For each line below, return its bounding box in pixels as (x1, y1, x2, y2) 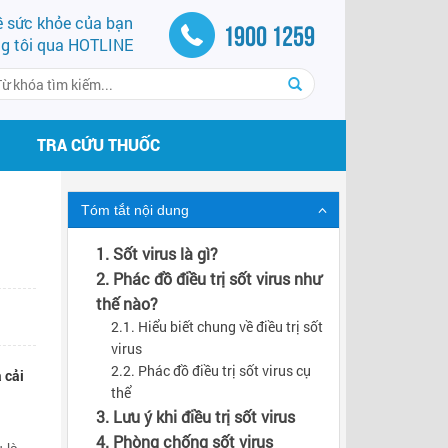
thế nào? (95, 292, 158, 314)
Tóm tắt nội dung (80, 201, 189, 218)
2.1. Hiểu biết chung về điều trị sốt (110, 316, 323, 336)
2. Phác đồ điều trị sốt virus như (95, 267, 321, 289)
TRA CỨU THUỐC (37, 134, 160, 155)
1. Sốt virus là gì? (95, 242, 218, 264)
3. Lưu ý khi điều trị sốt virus (95, 405, 295, 427)
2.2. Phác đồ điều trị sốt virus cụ (110, 360, 311, 380)
